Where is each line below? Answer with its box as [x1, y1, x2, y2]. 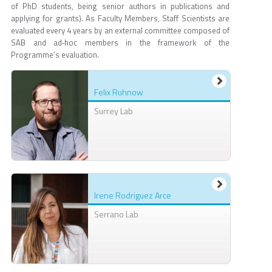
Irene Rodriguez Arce [94, 189, 171, 202]
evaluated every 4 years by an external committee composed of [11, 24, 229, 37]
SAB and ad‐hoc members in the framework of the [11, 36, 229, 49]
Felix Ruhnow [94, 86, 143, 99]
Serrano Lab [94, 208, 138, 221]
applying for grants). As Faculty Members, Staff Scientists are [11, 12, 229, 25]
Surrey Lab [94, 104, 133, 118]
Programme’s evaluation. [11, 49, 99, 61]
